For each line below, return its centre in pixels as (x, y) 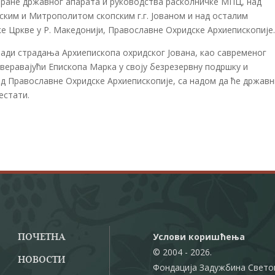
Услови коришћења (199, 236)
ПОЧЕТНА (42, 237)
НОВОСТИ (41, 260)
